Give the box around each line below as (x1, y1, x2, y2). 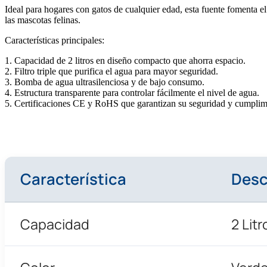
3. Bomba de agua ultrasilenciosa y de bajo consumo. (5, 76, 204, 87)
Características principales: (5, 35, 104, 45)
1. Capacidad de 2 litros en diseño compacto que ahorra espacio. (5, 55, 246, 66)
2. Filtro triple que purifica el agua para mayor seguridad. (5, 66, 218, 76)
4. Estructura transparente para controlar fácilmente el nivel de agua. (5, 87, 259, 98)
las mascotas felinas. (5, 14, 80, 25)
